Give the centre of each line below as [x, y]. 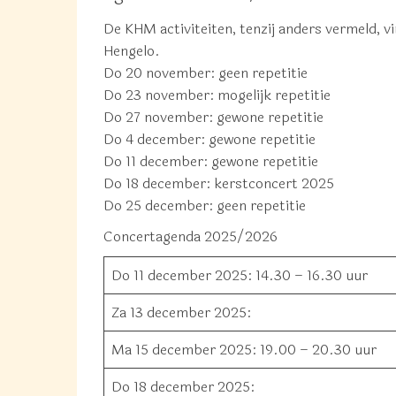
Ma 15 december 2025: [184, 350]
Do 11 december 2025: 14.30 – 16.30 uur [240, 275]
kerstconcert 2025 [272, 183]
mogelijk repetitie [272, 95]
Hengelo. [132, 51]
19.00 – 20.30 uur [318, 350]
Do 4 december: [154, 139]
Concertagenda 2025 [170, 236]
